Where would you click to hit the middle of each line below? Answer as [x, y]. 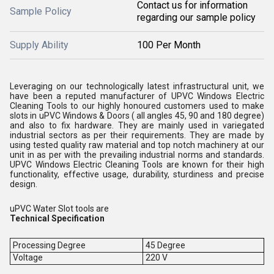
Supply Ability [39, 45]
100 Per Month [169, 45]
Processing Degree [49, 245]
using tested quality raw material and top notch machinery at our [137, 145]
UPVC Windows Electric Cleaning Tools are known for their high [137, 164]
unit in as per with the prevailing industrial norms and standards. [137, 154]
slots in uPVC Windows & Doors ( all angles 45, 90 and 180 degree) [137, 115]
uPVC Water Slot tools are [60, 208]
